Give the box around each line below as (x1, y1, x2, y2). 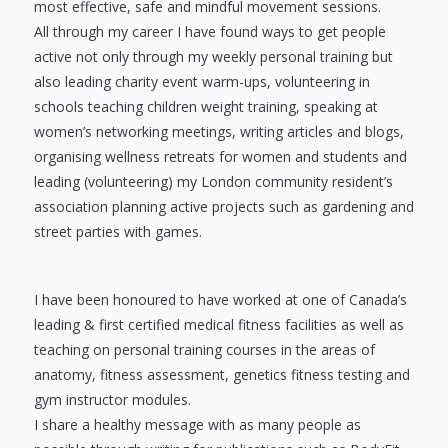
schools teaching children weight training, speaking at (33, 96, 378, 116)
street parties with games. (33, 221, 202, 241)
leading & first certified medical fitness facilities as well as (33, 315, 404, 335)
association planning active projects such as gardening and (33, 196, 414, 216)
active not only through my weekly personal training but (33, 46, 393, 66)
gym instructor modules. (33, 390, 191, 410)
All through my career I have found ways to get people (33, 21, 386, 41)
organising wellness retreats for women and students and (33, 146, 407, 166)
